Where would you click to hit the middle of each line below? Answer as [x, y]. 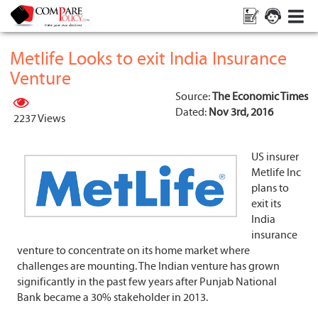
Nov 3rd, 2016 [241, 112]
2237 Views [39, 119]
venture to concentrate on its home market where [133, 251]
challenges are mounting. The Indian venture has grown [148, 266]
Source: [194, 97]
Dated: [192, 112]
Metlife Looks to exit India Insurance [148, 59]
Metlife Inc [276, 172]
